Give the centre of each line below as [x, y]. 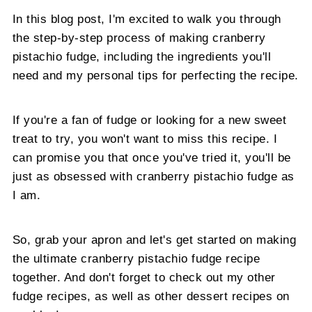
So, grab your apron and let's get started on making [154, 239]
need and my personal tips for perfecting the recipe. [155, 75]
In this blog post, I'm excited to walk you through [147, 18]
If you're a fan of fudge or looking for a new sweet [149, 119]
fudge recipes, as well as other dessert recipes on [151, 296]
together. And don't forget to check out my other [144, 277]
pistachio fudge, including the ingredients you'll [142, 56]
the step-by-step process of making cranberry [139, 37]
